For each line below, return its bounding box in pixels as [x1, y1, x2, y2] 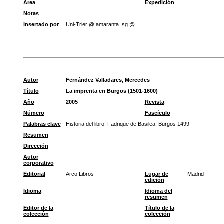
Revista [144, 99, 164, 105]
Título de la [144, 205, 174, 211]
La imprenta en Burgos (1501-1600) [65, 88, 158, 94]
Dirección [23, 143, 48, 149]
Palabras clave [23, 121, 61, 127]
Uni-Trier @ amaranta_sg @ [65, 21, 135, 27]
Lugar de [144, 171, 168, 177]
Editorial [23, 171, 45, 177]
